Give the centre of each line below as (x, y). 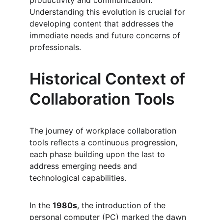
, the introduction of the (123, 205)
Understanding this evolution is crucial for (109, 12)
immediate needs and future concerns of (106, 35)
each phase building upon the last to (98, 154)
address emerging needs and (84, 166)
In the (41, 205)
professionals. (55, 47)
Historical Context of (109, 79)
